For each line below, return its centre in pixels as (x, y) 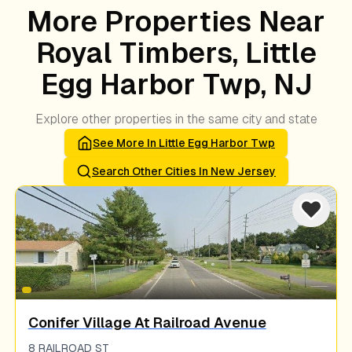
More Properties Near (176, 22)
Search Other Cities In (151, 171)
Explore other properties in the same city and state (176, 119)
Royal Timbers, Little (176, 53)
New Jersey (243, 171)
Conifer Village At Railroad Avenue (147, 323)
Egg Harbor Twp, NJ (176, 84)
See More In (126, 143)
